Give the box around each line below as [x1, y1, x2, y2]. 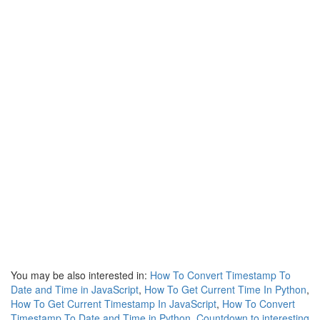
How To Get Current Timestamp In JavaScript [11, 296, 216, 311]
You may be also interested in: [11, 268, 150, 282]
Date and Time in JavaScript [11, 282, 139, 296]
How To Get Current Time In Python [144, 282, 306, 296]
